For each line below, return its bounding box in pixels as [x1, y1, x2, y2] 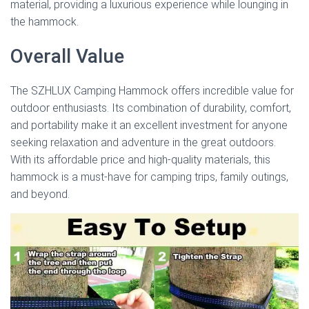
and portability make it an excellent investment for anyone [10, 118, 288, 132]
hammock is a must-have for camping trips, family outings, [10, 170, 288, 183]
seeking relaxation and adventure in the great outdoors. [10, 135, 276, 149]
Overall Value [10, 44, 124, 68]
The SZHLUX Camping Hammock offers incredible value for [10, 83, 294, 97]
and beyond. [10, 187, 70, 201]
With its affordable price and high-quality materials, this [10, 152, 270, 166]
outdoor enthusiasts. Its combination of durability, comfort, [10, 101, 291, 114]
